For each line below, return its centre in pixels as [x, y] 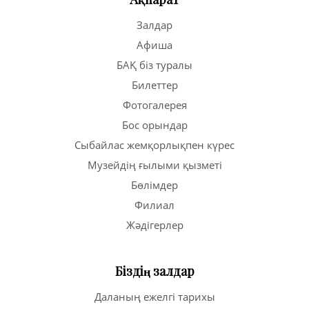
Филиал [154, 205]
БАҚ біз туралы [154, 64]
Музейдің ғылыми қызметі [154, 165]
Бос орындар [154, 124]
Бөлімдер [154, 185]
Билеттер [154, 84]
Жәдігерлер [154, 225]
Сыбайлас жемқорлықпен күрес [154, 144]
